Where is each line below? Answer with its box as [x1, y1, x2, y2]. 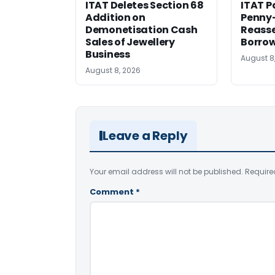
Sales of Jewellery [85, 35, 175, 50]
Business [85, 47, 130, 62]
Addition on [85, 10, 145, 25]
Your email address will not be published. [90, 166, 243, 177]
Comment [90, 186, 136, 198]
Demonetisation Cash [85, 23, 198, 37]
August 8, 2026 [85, 65, 141, 76]
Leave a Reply [103, 127, 188, 145]
